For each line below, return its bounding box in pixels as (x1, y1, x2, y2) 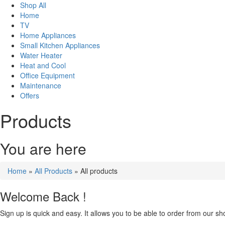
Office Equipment (20, 70, 75, 80)
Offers (20, 90, 39, 100)
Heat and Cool (20, 60, 66, 70)
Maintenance (20, 80, 61, 90)
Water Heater (20, 50, 62, 60)
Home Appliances (20, 30, 76, 40)
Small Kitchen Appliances (20, 40, 100, 50)
